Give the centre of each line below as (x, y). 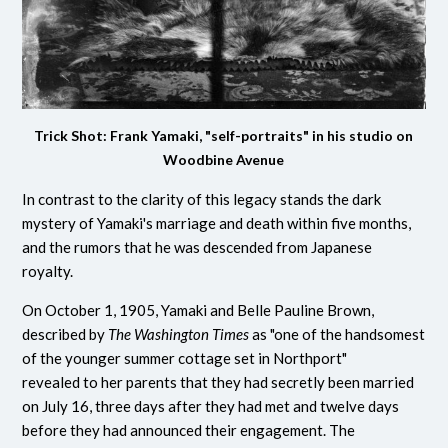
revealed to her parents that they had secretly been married (218, 381)
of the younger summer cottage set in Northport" (185, 357)
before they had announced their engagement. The (189, 429)
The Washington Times (179, 333)
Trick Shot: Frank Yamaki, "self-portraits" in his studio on (224, 135)
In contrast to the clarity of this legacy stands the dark (202, 198)
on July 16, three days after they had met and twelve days (211, 405)
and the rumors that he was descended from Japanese (197, 246)
